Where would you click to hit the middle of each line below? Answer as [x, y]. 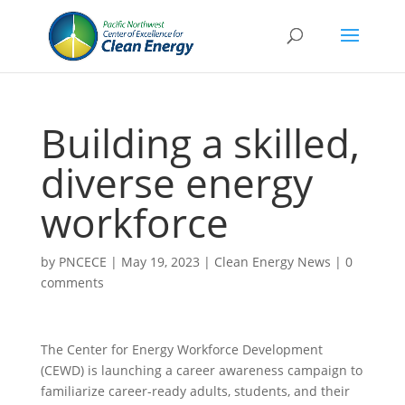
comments [72, 283]
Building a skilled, [200, 143]
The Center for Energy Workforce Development [181, 349]
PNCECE [82, 262]
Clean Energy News [272, 262]
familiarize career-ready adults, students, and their [195, 391]
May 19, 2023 [160, 262]
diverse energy [176, 183]
